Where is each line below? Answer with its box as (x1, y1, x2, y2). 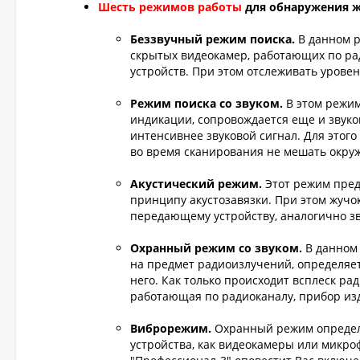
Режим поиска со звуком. (130, 96, 283, 111)
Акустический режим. (130, 176, 262, 191)
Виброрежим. (130, 321, 211, 336)
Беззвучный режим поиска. (130, 31, 295, 47)
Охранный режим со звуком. (130, 240, 302, 256)
